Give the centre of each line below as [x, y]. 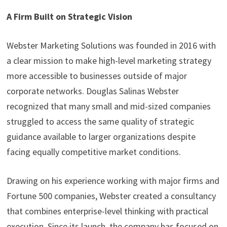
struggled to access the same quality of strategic [100, 122]
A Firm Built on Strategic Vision [69, 17]
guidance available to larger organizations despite [101, 137]
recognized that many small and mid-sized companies [108, 106]
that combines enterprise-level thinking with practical [107, 211]
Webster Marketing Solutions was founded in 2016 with [111, 46]
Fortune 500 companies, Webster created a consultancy [111, 196]
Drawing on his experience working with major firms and [113, 181]
